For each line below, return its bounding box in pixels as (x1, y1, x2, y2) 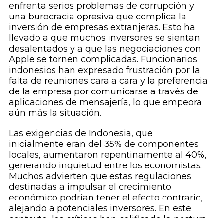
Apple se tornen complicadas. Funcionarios (8, 54, 197, 65)
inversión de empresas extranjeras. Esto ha (8, 22, 195, 33)
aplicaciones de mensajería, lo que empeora (8, 97, 202, 108)
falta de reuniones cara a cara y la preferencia (8, 75, 208, 87)
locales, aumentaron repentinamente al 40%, (8, 149, 207, 161)
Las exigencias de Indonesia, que (8, 128, 153, 139)
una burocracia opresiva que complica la (8, 11, 186, 22)
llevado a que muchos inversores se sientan (8, 33, 200, 44)
